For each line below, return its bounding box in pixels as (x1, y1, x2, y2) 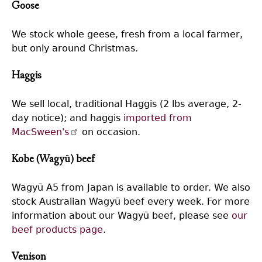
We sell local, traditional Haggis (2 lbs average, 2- (12, 98, 242, 109)
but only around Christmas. (12, 42, 138, 54)
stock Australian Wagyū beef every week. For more (12, 195, 250, 207)
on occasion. (79, 126, 141, 137)
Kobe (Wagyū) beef (12, 154, 95, 166)
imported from (123, 112, 192, 123)
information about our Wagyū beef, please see (12, 209, 232, 221)
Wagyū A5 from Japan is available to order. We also (12, 181, 250, 193)
